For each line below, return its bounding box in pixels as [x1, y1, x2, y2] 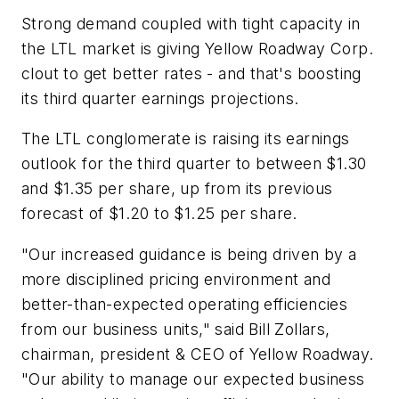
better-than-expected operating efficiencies [21, 295, 348, 314]
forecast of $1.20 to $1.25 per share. [21, 204, 297, 224]
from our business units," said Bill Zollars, [21, 320, 330, 339]
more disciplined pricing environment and [21, 270, 330, 289]
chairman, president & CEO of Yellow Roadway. [21, 345, 374, 364]
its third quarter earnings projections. [21, 88, 299, 108]
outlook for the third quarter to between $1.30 [21, 154, 367, 174]
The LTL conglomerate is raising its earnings [21, 129, 350, 149]
